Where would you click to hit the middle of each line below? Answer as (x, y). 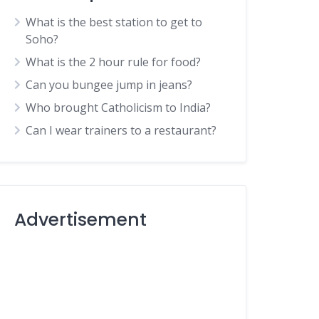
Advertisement (81, 220)
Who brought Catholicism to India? (119, 108)
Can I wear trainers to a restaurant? (121, 130)
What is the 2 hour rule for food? (114, 62)
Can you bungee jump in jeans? (109, 85)
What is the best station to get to (114, 22)
